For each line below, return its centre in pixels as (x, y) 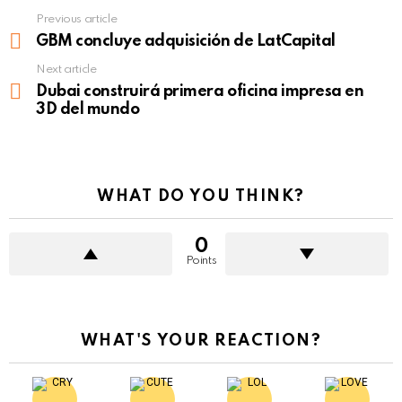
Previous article (77, 19)
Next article (66, 69)
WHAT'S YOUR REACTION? (201, 341)
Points (201, 260)
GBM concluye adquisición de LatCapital (186, 41)
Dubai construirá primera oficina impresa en (200, 91)
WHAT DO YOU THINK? (201, 196)
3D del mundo (88, 109)
